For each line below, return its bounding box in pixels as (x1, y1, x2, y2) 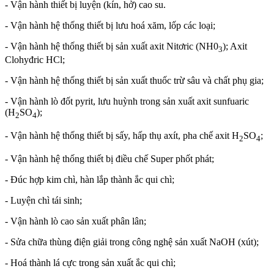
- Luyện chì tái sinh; (5, 195, 82, 206)
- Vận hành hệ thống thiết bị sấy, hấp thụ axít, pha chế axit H (5, 130, 239, 141)
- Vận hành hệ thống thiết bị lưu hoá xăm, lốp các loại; (5, 20, 215, 31)
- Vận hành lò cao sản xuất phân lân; (5, 216, 146, 227)
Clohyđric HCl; (5, 54, 65, 65)
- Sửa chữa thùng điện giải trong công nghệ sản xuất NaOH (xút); (5, 237, 259, 248)
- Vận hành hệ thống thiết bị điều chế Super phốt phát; (5, 154, 214, 165)
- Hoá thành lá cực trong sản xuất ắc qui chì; (5, 257, 176, 268)
